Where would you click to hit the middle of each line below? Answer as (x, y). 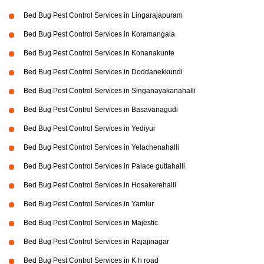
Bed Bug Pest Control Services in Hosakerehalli (100, 185)
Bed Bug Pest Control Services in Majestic (91, 223)
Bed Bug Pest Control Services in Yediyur (90, 129)
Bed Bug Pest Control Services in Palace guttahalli (104, 166)
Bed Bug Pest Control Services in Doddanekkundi (103, 72)
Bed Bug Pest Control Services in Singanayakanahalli (110, 91)
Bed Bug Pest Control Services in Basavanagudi (101, 110)
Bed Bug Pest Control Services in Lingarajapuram (103, 16)
